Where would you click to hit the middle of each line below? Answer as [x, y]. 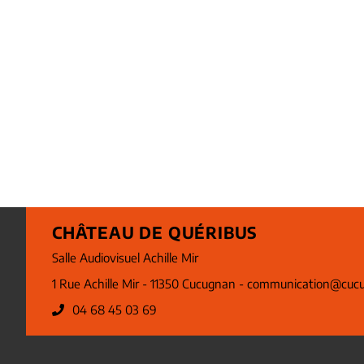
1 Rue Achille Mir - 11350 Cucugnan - [149, 284]
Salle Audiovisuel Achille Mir [125, 258]
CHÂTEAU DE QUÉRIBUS [155, 232]
